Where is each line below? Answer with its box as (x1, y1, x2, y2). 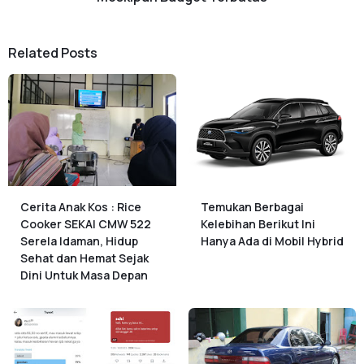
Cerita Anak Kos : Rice (20, 198, 141, 214)
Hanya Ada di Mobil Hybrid (200, 232, 344, 249)
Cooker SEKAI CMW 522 (20, 215, 151, 232)
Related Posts (8, 43, 97, 62)
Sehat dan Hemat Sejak (20, 249, 149, 266)
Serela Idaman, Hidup (20, 232, 138, 249)
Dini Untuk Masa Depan (20, 266, 148, 283)
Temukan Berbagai (200, 198, 304, 214)
